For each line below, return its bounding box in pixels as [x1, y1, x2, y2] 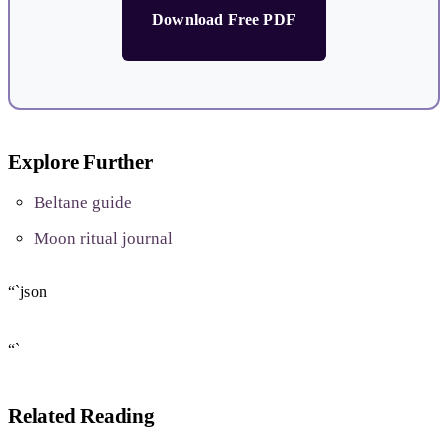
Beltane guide [33, 192, 132, 212]
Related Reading [8, 404, 155, 429]
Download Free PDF [152, 11, 296, 29]
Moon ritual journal [33, 229, 173, 249]
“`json [8, 282, 47, 300]
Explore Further [8, 149, 153, 174]
